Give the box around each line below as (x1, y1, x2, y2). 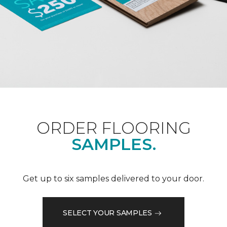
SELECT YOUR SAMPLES (63, 208, 152, 218)
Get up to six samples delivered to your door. (23, 173, 204, 183)
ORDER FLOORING (36, 118, 191, 138)
